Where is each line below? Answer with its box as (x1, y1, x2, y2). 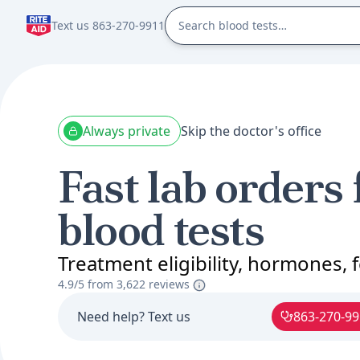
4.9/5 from (58, 276, 117, 292)
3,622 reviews (117, 276, 193, 292)
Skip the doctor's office (181, 122, 321, 140)
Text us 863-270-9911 (51, 18, 165, 33)
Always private (83, 122, 170, 140)
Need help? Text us (77, 308, 190, 325)
